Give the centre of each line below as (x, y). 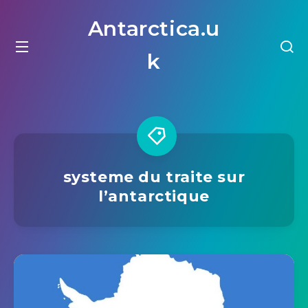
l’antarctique (154, 196)
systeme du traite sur (154, 177)
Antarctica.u (154, 29)
